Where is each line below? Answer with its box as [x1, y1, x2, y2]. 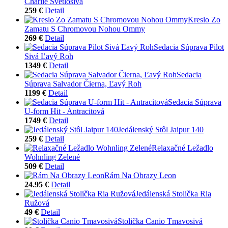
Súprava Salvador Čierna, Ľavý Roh [24, 79, 141, 88]
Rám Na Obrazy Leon [104, 170, 176, 180]
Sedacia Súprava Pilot [154, 42, 224, 51]
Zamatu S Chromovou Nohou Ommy [24, 24, 145, 33]
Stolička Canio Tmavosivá [118, 216, 203, 225]
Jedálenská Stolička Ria [135, 189, 211, 198]
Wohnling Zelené [24, 152, 80, 161]
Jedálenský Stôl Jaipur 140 [118, 125, 204, 134]
